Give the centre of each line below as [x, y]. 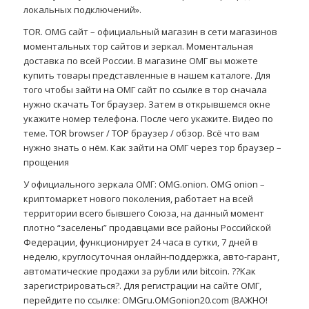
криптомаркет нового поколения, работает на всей [138, 199]
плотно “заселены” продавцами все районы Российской [147, 228]
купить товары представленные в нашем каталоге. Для [147, 75]
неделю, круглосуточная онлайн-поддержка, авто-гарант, [151, 257]
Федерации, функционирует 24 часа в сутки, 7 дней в [140, 242]
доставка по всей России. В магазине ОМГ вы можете [140, 60]
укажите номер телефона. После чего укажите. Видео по [148, 118]
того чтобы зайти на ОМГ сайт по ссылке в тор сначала [145, 89]
